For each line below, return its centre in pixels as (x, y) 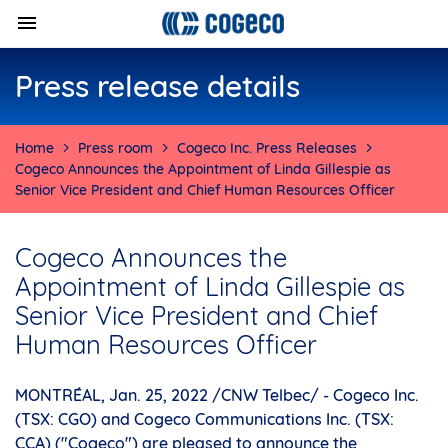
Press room (115, 147)
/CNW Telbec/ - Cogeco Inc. (313, 395)
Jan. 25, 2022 (158, 395)
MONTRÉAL (58, 395)
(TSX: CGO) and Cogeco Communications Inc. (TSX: (204, 419)
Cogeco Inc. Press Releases (267, 147)
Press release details (157, 85)
